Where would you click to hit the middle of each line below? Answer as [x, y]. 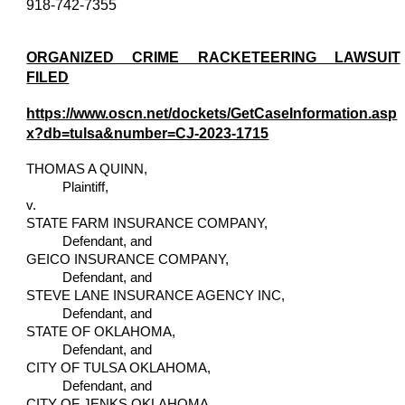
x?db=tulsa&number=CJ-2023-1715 [148, 133]
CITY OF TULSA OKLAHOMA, [119, 367]
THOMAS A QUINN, [87, 169]
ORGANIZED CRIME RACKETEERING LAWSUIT [213, 57]
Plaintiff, [68, 187]
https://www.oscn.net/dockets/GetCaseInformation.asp [212, 113]
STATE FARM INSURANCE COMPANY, [147, 223]
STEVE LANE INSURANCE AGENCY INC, [156, 295]
